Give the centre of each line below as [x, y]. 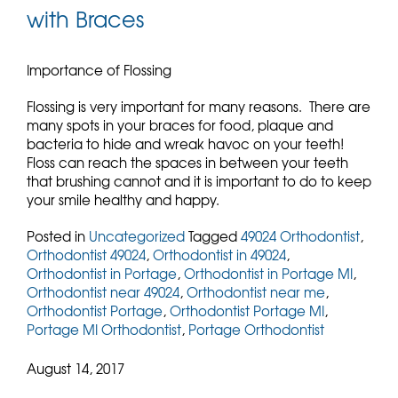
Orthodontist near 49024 [103, 292]
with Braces [85, 19]
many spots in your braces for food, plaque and [180, 125]
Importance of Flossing [99, 70]
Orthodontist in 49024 [219, 255]
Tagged [215, 236]
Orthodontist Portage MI [247, 311]
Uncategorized [137, 236]
